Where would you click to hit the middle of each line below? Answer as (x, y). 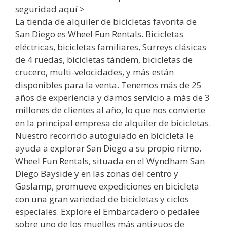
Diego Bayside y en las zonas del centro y (97, 173)
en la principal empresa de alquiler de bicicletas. (113, 123)
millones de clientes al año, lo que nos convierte (110, 110)
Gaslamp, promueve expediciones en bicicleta (107, 186)
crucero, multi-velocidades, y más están (94, 72)
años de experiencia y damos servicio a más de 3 (112, 97)
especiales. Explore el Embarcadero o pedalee (107, 211)
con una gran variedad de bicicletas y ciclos (102, 199)
